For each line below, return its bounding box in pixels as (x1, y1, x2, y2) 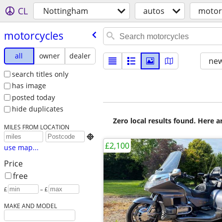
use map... (3, 143, 39, 153)
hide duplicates (11, 104, 63, 114)
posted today (11, 92, 55, 102)
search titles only (11, 69, 68, 79)
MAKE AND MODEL (3, 202, 57, 210)
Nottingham (43, 5, 88, 16)
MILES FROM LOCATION (3, 123, 69, 131)
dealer (69, 51, 91, 60)
